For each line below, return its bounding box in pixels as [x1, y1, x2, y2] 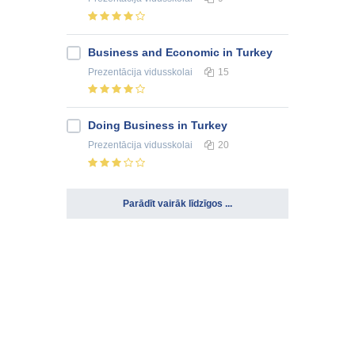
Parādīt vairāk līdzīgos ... [123, 198, 232, 210]
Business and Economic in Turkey [88, 45, 273, 59]
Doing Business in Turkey [88, 119, 227, 132]
